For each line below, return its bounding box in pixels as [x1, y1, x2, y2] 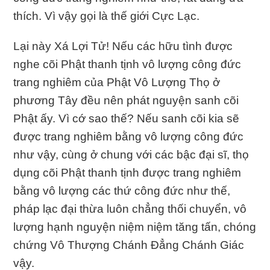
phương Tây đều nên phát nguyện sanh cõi [13, 93, 239, 107]
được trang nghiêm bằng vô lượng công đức [13, 130, 244, 143]
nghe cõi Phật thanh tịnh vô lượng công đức [13, 57, 242, 71]
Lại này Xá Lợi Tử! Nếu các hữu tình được [13, 39, 233, 52]
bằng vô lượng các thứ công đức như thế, [13, 184, 231, 197]
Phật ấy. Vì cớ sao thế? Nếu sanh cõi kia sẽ [13, 111, 240, 125]
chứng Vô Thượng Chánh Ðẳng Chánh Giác [13, 238, 245, 251]
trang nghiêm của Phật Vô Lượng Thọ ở [13, 75, 221, 89]
